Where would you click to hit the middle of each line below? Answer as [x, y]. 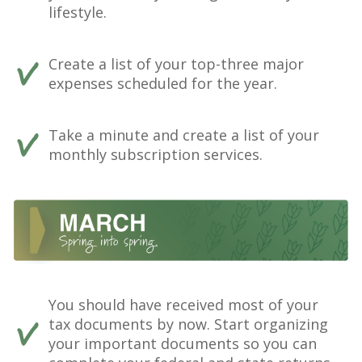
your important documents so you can [183, 343]
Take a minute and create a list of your [184, 135]
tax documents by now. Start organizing [188, 324]
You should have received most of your [183, 304]
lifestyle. [78, 13]
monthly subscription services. [156, 155]
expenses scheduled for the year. [163, 84]
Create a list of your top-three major [176, 64]
